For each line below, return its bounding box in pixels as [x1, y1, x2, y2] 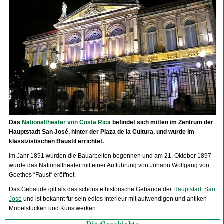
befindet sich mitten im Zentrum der [111, 119, 213, 126]
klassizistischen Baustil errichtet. [9, 138, 104, 145]
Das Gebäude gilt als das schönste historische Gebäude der [9, 186, 173, 193]
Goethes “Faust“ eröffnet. [9, 171, 76, 178]
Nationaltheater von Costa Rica [22, 119, 111, 126]
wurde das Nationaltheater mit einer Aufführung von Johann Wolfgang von [9, 162, 209, 169]
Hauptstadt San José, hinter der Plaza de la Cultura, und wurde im [9, 128, 194, 135]
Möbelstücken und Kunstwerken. [9, 205, 97, 212]
